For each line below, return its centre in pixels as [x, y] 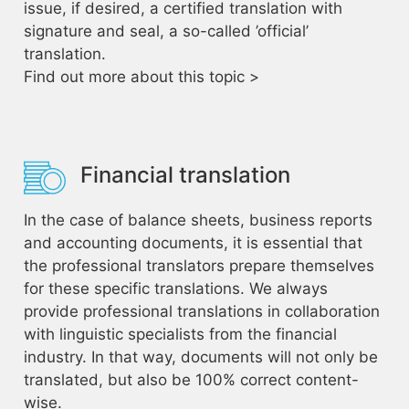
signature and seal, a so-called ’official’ [166, 31]
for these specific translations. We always [175, 288]
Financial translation [185, 175]
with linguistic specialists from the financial [180, 334]
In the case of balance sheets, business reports [198, 220]
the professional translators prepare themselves [199, 266]
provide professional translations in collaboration [201, 311]
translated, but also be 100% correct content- [191, 380]
